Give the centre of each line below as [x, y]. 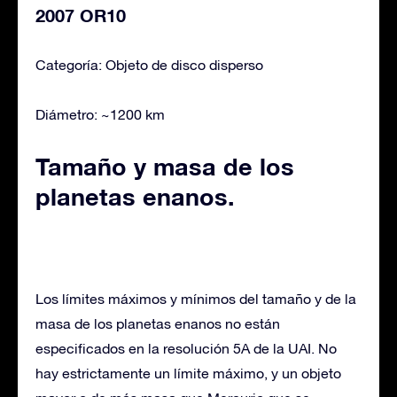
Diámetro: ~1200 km [100, 114]
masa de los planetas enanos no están [158, 323]
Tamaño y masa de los [165, 166]
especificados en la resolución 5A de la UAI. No [186, 348]
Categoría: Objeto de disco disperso [149, 64]
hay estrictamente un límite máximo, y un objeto [188, 373]
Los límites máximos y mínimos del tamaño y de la [196, 298]
